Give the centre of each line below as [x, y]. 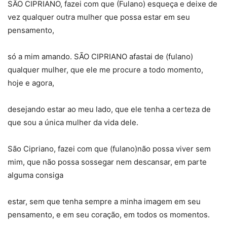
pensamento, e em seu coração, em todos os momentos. [109, 214]
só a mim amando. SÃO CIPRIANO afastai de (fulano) [100, 56]
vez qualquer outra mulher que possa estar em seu [99, 17]
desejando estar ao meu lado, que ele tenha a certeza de [109, 109]
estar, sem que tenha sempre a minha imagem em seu [104, 201]
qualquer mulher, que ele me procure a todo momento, [105, 69]
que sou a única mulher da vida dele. [73, 122]
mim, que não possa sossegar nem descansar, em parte [107, 162]
